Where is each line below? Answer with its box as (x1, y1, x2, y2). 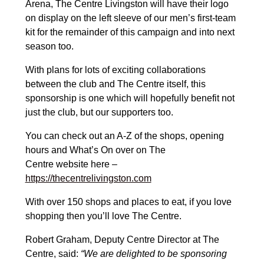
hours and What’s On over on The (25, 145, 166, 156)
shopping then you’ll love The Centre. (25, 211, 181, 222)
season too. (25, 41, 74, 52)
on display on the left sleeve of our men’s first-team (25, 13, 236, 24)
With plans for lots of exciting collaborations (25, 65, 206, 75)
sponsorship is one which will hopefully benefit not (25, 93, 235, 104)
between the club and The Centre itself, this (25, 79, 206, 90)
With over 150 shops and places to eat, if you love (25, 197, 232, 207)
